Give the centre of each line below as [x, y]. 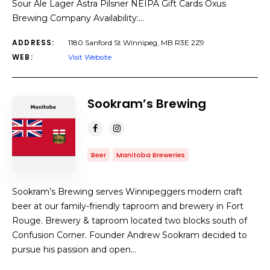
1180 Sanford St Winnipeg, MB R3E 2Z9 [136, 42]
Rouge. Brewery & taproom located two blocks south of [130, 221]
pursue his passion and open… [74, 250]
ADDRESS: [33, 42]
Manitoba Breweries [151, 155]
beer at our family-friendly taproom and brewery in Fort [128, 206]
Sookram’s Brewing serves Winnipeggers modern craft [127, 192]
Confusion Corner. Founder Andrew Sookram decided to [130, 235]
